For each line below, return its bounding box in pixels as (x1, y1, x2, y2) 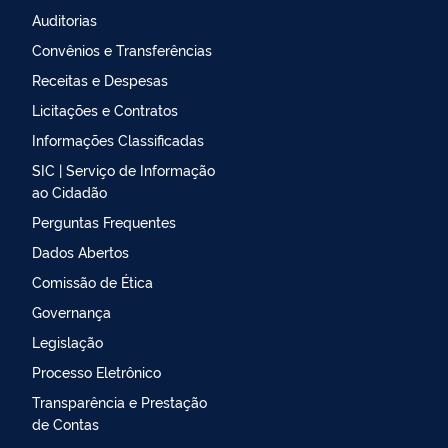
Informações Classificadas (32, 129, 204, 149)
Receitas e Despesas (32, 69, 168, 89)
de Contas (32, 413, 99, 433)
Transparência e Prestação (32, 391, 207, 411)
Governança (32, 301, 111, 321)
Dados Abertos (32, 241, 129, 261)
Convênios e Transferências (32, 39, 212, 59)
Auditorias (32, 9, 97, 29)
